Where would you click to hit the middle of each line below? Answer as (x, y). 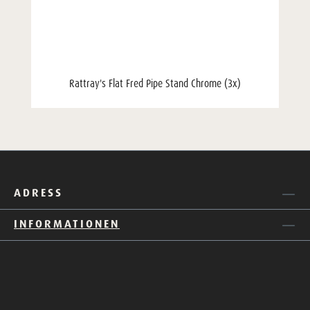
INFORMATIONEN (67, 224)
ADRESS (38, 192)
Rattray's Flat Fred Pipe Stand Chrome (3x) (155, 83)
